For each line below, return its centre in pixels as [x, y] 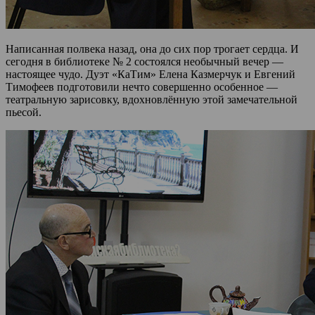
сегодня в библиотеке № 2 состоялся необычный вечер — [144, 61]
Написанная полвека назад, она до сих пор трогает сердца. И [152, 49]
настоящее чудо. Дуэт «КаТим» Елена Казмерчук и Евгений [150, 74]
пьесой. [24, 112]
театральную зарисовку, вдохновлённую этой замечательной [152, 99]
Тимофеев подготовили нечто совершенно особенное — [142, 86]
